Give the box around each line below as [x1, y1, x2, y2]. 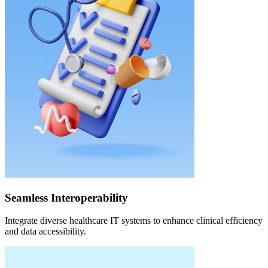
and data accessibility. [5, 226, 86, 237]
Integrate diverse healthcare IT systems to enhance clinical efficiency [5, 215, 263, 226]
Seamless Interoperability [5, 191, 128, 204]
